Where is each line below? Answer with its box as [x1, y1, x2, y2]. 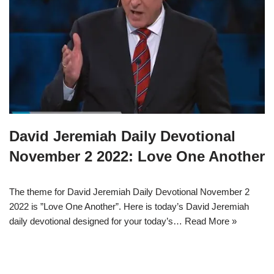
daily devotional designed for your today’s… [9, 216, 185, 227]
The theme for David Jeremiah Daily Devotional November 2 [9, 187, 250, 198]
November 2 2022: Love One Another [9, 148, 265, 165]
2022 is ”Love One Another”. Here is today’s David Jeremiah [9, 201, 249, 212]
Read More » [185, 216, 237, 227]
